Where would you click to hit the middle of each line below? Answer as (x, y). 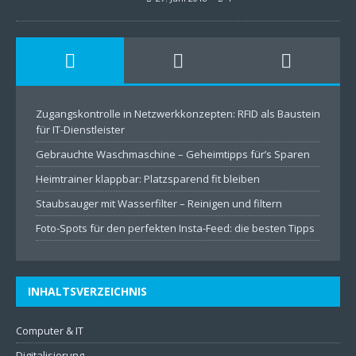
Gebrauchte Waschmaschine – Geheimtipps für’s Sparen (173, 154)
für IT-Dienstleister (80, 130)
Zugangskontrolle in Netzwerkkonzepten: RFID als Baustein (178, 114)
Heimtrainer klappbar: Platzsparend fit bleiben (148, 179)
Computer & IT (50, 331)
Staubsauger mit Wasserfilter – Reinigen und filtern (159, 203)
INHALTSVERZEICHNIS (87, 291)
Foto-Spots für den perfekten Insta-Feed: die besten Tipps (175, 228)
